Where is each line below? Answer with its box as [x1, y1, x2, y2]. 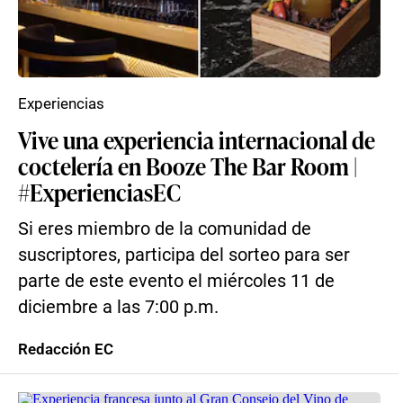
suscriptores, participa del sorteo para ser [18, 245, 350, 265]
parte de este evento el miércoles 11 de [18, 271, 335, 291]
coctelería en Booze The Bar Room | [18, 149, 357, 182]
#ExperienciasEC [18, 175, 181, 208]
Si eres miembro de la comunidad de [18, 219, 311, 239]
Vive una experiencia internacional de [18, 123, 375, 156]
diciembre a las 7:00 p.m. [18, 297, 219, 318]
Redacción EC [18, 340, 113, 358]
